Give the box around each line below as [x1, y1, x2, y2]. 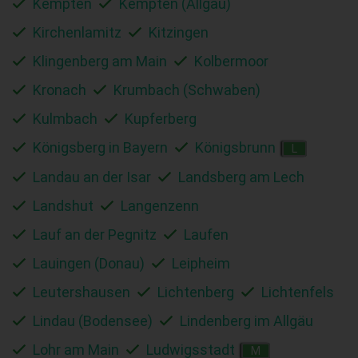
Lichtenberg [157, 283, 234, 300]
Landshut [33, 197, 93, 214]
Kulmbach [33, 109, 97, 127]
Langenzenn [121, 197, 199, 214]
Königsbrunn [195, 138, 276, 156]
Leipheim [172, 254, 230, 272]
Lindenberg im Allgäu [180, 312, 313, 329]
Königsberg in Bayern [33, 138, 168, 156]
